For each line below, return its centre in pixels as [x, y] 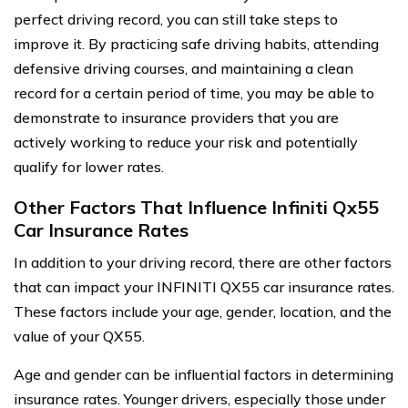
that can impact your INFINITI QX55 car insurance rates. [204, 286]
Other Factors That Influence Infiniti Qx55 [196, 207]
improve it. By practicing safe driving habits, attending [196, 43]
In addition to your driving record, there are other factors [203, 262]
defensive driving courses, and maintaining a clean [184, 68]
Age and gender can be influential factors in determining [204, 374]
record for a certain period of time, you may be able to [194, 92]
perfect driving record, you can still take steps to [176, 19]
